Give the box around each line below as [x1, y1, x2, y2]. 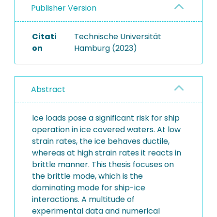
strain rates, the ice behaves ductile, [32, 136, 170, 147]
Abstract [31, 84, 65, 95]
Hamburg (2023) [74, 43, 137, 54]
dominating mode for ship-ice [32, 182, 145, 193]
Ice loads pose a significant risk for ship [32, 112, 180, 124]
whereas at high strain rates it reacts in [32, 147, 181, 158]
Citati [32, 31, 57, 42]
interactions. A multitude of [32, 194, 135, 205]
